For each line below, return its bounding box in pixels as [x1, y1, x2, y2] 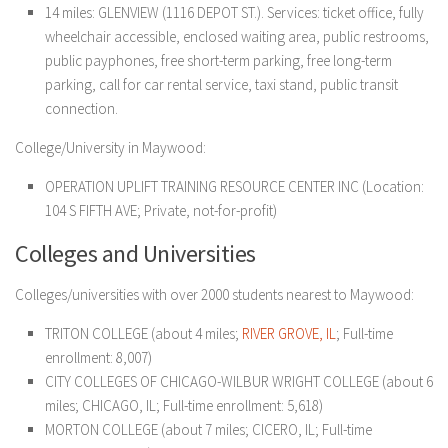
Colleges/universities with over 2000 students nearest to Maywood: [15, 285, 414, 304]
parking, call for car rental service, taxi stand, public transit [45, 75, 398, 94]
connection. [45, 99, 118, 118]
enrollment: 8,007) [45, 348, 152, 367]
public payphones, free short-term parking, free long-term [45, 51, 392, 70]
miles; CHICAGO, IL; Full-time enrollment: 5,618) [45, 396, 323, 415]
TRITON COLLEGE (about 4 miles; [45, 324, 242, 343]
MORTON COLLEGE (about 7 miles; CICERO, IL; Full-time [45, 420, 372, 439]
